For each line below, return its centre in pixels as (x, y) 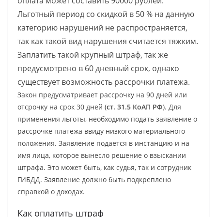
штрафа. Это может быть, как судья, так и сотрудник (104, 167)
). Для (172, 107)
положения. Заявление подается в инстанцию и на (103, 143)
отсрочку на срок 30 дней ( (62, 107)
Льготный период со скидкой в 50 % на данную (106, 14)
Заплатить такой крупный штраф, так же (93, 54)
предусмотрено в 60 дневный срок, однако (98, 68)
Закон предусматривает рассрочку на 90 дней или (102, 94)
